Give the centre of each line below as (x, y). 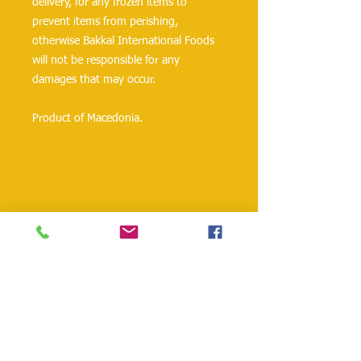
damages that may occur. (94, 80)
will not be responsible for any (106, 60)
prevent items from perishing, (105, 22)
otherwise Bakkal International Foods (123, 41)
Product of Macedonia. (87, 118)
